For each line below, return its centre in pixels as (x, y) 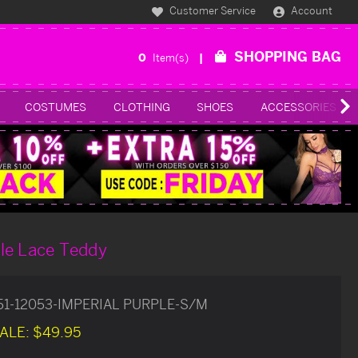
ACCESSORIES (298, 106)
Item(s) (172, 57)
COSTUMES (56, 106)
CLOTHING (141, 106)
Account (312, 11)
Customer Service (212, 11)
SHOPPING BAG (288, 56)
